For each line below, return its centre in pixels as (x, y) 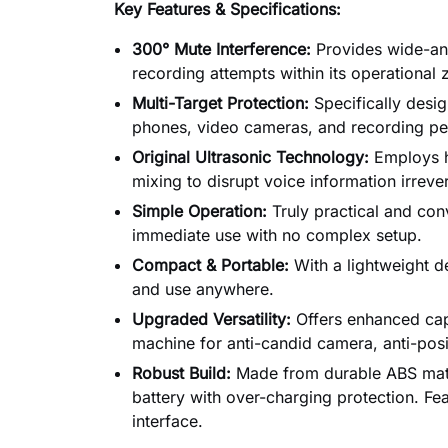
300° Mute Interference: (221, 48)
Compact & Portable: (210, 264)
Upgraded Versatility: (211, 318)
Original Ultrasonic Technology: (250, 156)
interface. (167, 420)
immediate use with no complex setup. (277, 234)
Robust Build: (181, 372)
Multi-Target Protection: (220, 102)
